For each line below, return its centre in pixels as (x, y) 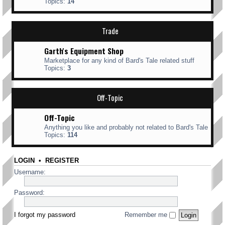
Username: (30, 172)
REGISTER (62, 161)
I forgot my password (45, 214)
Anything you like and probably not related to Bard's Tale (126, 127)
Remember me (147, 214)
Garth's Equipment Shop (84, 51)
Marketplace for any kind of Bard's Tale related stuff (119, 61)
